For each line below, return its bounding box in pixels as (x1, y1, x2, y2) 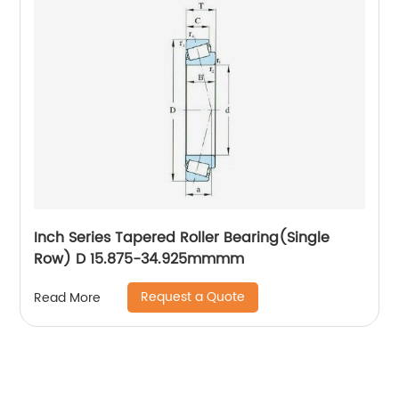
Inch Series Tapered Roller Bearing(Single (34, 226, 330, 250)
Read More (34, 287, 102, 308)
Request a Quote (141, 287, 246, 308)
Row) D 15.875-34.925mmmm (34, 248, 245, 272)
